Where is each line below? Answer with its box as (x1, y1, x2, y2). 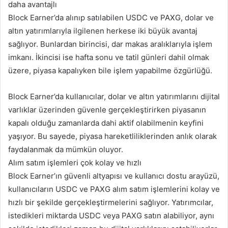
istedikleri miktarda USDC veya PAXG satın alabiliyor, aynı (8, 211, 214, 221)
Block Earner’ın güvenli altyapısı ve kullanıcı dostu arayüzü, (8, 171, 219, 181)
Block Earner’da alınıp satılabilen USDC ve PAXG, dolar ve (8, 13, 214, 23)
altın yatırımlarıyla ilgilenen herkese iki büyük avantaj (8, 26, 197, 36)
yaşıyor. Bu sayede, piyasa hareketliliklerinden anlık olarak (8, 131, 217, 141)
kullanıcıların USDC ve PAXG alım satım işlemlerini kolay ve (8, 184, 220, 194)
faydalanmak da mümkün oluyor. (8, 145, 123, 155)
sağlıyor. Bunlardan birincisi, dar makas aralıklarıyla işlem (8, 39, 212, 49)
